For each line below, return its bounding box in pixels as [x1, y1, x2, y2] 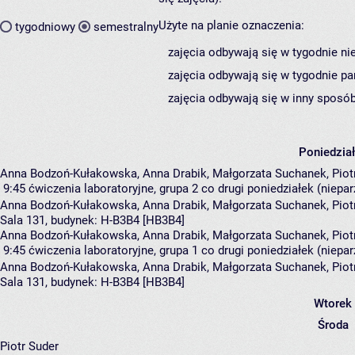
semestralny [94, 19, 158, 34]
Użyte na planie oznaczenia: [158, 18, 304, 33]
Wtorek [314, 296, 352, 311]
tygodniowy [15, 19, 75, 34]
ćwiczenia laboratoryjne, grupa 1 [29, 243, 198, 258]
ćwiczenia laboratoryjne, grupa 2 [29, 181, 198, 197]
